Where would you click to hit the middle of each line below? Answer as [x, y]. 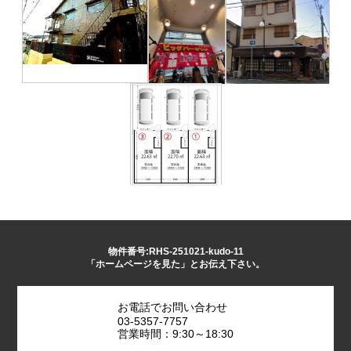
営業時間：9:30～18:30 [175, 333]
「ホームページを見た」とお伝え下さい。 [175, 264]
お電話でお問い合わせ [172, 307]
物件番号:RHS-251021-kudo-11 [175, 251]
